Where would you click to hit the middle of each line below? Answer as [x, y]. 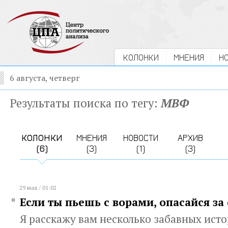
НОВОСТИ [141, 138]
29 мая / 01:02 [38, 188]
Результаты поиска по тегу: [85, 103]
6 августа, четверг [45, 78]
